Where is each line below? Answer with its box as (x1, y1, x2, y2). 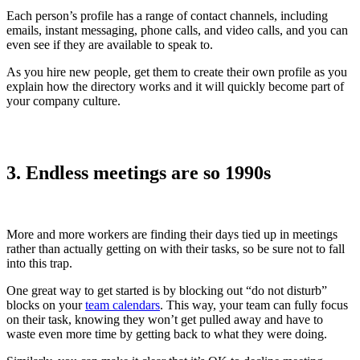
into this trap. (6, 256, 72, 270)
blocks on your (6, 297, 85, 312)
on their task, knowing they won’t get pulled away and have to (6, 312, 323, 326)
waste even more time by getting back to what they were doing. (6, 326, 327, 341)
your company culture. (6, 93, 121, 108)
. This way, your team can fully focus (160, 297, 348, 312)
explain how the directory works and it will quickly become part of (6, 79, 344, 93)
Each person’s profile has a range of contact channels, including (6, 8, 328, 22)
